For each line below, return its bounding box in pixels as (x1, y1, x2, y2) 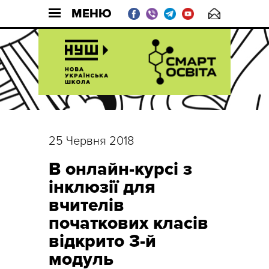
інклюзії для (49, 176, 156, 198)
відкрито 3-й (49, 230, 156, 252)
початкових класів (49, 212, 208, 234)
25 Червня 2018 (49, 134, 134, 148)
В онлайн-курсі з (49, 158, 192, 180)
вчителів (49, 194, 124, 216)
